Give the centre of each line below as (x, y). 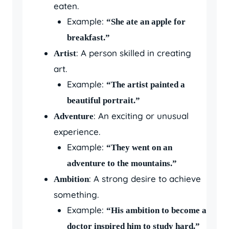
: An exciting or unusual (141, 116)
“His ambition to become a (156, 210)
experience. (77, 132)
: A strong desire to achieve (145, 179)
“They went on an (139, 147)
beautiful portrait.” (103, 100)
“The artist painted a (145, 85)
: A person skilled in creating (134, 53)
